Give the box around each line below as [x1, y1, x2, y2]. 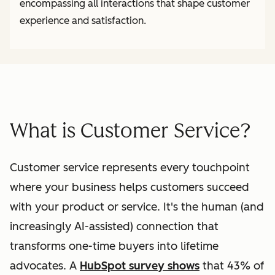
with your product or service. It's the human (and [10, 200, 264, 214]
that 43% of [199, 259, 264, 273]
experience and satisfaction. [20, 15, 146, 26]
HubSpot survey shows [80, 259, 199, 273]
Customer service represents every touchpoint [10, 161, 250, 175]
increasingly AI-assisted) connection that [10, 220, 219, 234]
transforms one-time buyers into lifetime [10, 239, 219, 254]
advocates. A [10, 259, 80, 273]
